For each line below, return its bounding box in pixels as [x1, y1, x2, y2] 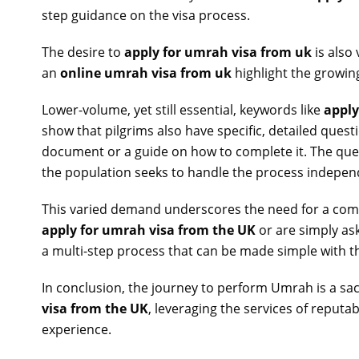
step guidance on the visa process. [42, 6, 250, 24]
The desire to [42, 43, 124, 61]
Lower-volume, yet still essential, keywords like [42, 101, 324, 119]
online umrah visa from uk [60, 64, 232, 82]
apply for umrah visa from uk [124, 43, 312, 61]
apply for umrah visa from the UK [42, 221, 256, 239]
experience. [42, 321, 111, 338]
